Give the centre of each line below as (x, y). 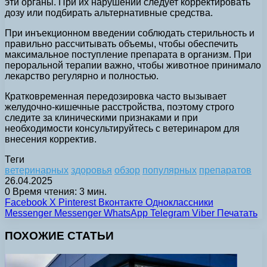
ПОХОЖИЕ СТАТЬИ (59, 236)
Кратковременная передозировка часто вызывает (116, 96)
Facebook (26, 202)
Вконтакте (121, 202)
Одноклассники (179, 202)
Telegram (170, 213)
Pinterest (77, 202)
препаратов (225, 170)
